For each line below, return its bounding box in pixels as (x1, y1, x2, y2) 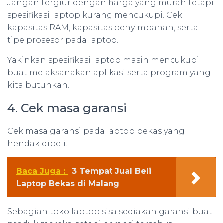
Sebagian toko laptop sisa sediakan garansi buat (7, 207, 212, 217)
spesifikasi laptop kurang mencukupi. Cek (7, 10, 182, 20)
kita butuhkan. (7, 80, 69, 90)
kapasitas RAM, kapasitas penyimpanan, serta (7, 23, 198, 33)
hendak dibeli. (7, 139, 67, 149)
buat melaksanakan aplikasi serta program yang (7, 68, 211, 78)
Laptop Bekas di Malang (16, 179, 119, 189)
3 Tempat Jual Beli (72, 166, 151, 176)
